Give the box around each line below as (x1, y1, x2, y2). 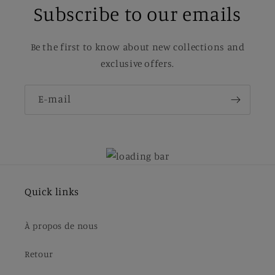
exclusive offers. (101, 57, 174, 69)
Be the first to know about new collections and (30, 41, 245, 53)
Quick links (25, 185, 79, 198)
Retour (25, 248, 53, 259)
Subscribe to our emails (34, 1, 241, 25)
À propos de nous (25, 220, 99, 231)
